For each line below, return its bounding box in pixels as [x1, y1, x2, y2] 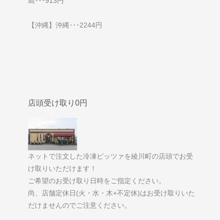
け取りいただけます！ [27, 165, 97, 173]
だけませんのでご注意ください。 [27, 201, 131, 210]
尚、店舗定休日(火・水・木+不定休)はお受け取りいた [27, 189, 195, 197]
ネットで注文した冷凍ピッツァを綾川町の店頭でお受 [27, 152, 193, 161]
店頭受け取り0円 [27, 98, 87, 108]
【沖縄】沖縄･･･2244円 [27, 21, 102, 29]
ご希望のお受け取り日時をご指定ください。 [27, 177, 165, 185]
